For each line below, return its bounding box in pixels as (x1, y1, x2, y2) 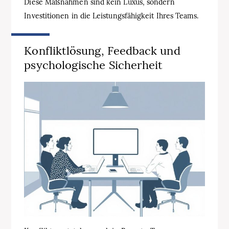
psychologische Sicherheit (24, 58, 163, 73)
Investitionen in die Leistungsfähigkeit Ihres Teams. (24, 11, 199, 21)
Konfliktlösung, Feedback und (24, 43, 180, 58)
